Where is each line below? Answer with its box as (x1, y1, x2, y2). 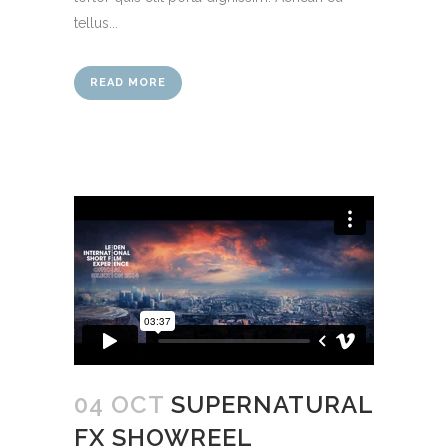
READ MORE (90, 75, 166, 89)
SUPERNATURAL (171, 389, 373, 419)
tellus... (74, 14, 118, 31)
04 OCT (74, 389, 164, 419)
